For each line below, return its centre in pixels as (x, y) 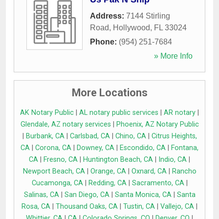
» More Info (173, 56)
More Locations (109, 93)
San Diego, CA (87, 195)
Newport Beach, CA (54, 172)
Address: (108, 16)
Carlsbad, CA (90, 136)
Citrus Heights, (174, 136)
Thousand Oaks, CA (87, 207)
